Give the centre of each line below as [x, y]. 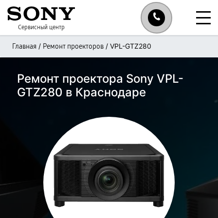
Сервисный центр [41, 27]
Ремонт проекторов [73, 46]
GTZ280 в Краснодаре [82, 92]
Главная [24, 46]
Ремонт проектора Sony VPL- [100, 79]
